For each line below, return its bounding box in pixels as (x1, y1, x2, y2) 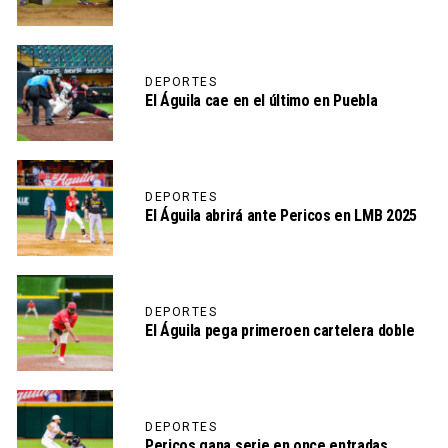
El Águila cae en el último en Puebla (145, 91, 378, 111)
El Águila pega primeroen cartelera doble (145, 321, 415, 341)
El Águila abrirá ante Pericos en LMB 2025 (145, 206, 417, 226)
